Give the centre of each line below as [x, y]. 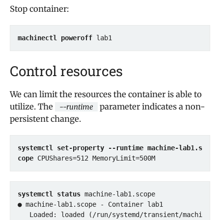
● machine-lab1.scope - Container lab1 [90, 204]
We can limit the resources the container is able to [106, 95]
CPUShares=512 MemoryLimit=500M [94, 158]
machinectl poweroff [55, 38]
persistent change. [45, 119]
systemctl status [49, 194]
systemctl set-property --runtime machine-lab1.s [110, 148]
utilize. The [32, 107]
